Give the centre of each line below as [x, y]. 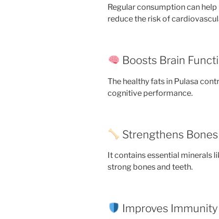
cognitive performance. [150, 93]
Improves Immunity [169, 208]
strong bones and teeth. [150, 167]
